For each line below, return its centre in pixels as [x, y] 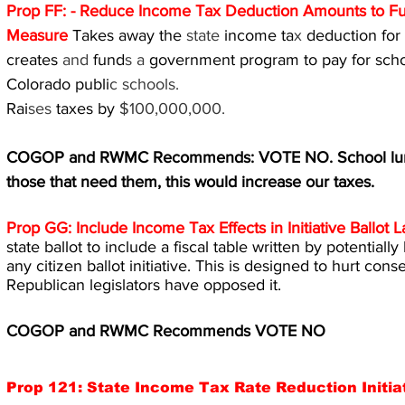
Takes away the [129, 35]
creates [34, 60]
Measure [39, 35]
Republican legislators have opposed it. [144, 285]
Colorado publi [58, 84]
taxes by [88, 108]
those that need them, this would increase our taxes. [190, 182]
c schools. [144, 84]
